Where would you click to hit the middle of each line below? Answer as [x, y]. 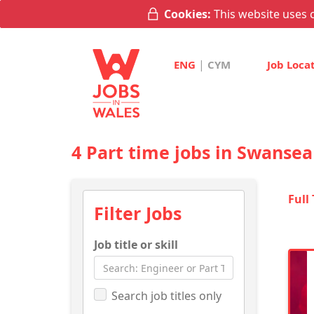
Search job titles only [166, 295]
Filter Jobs [138, 213]
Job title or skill [136, 245]
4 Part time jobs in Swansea [192, 152]
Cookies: [186, 14]
